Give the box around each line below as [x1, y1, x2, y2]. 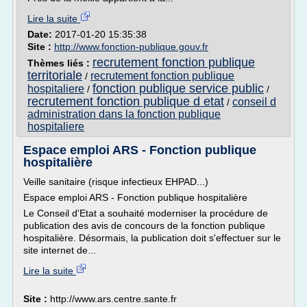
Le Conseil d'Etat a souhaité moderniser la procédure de [23, 208, 268, 219]
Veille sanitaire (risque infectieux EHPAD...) [23, 176, 208, 187]
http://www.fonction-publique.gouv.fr [54, 41, 208, 52]
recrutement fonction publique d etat [27, 95, 224, 108]
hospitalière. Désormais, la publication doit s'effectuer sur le [23, 232, 281, 243]
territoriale [27, 69, 82, 82]
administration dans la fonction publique [27, 108, 221, 120]
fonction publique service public [93, 82, 264, 95]
